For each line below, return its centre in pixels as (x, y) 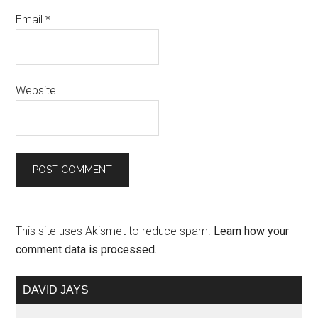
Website (36, 91)
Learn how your (252, 231)
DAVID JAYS (56, 290)
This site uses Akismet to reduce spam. (115, 231)
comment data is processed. (87, 250)
